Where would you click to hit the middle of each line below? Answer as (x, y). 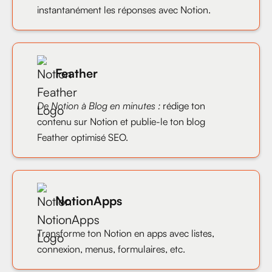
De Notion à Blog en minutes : (100, 106)
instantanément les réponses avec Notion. (124, 10)
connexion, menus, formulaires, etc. (111, 249)
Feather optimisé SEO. (83, 138)
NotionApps (89, 201)
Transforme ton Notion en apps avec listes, (126, 233)
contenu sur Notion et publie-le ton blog (121, 122)
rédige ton (184, 106)
